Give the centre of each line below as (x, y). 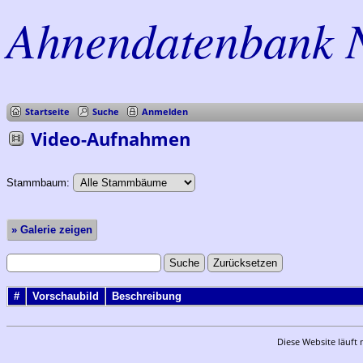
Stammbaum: (40, 182)
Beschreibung (147, 297)
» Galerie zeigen (52, 230)
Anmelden (165, 112)
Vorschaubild (66, 297)
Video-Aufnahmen (111, 139)
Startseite (47, 112)
